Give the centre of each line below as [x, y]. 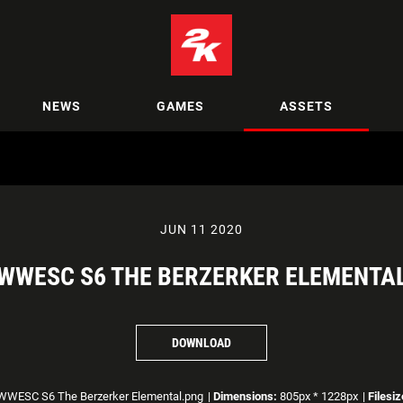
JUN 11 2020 [201, 229]
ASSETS [306, 106]
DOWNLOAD [201, 342]
